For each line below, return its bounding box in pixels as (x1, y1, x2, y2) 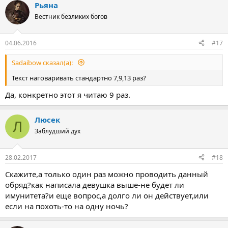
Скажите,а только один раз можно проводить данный (5, 168, 208, 179)
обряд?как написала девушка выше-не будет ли (5, 179, 184, 190)
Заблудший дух (35, 127, 80, 135)
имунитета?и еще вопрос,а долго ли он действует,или (5, 190, 209, 201)
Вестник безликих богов (35, 12, 107, 21)
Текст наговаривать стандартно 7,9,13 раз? (12, 73, 146, 82)
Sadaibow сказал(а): (12, 58, 74, 67)
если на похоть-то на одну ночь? (5, 201, 128, 211)
